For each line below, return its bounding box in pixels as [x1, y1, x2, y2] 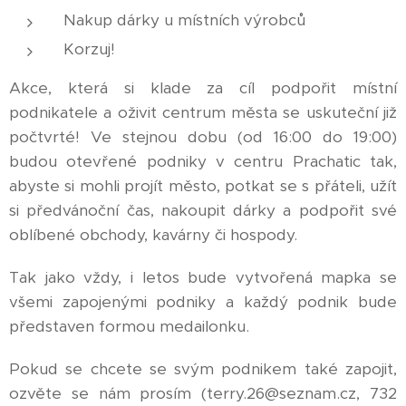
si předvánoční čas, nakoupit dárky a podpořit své [9, 200, 397, 220]
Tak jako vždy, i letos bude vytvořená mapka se [9, 267, 397, 287]
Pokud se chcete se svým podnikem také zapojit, [9, 359, 397, 379]
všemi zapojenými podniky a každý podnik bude [9, 292, 397, 312]
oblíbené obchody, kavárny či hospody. [9, 225, 297, 245]
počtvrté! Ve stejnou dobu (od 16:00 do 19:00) [9, 127, 397, 147]
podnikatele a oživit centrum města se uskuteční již [9, 102, 397, 122]
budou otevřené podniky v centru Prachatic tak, [9, 151, 397, 171]
